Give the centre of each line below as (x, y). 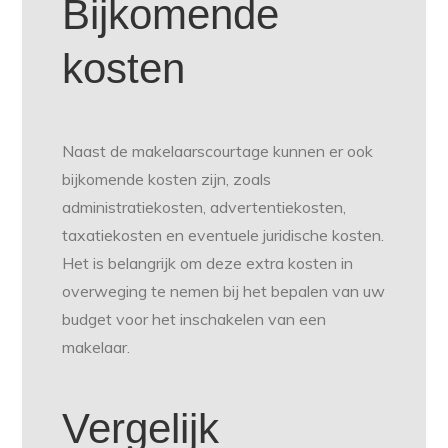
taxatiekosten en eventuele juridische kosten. (223, 234)
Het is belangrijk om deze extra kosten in (208, 262)
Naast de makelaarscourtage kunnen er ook (218, 150)
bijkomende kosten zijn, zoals (167, 178)
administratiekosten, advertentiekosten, (204, 206)
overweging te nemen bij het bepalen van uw (224, 290)
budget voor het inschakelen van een (194, 318)
